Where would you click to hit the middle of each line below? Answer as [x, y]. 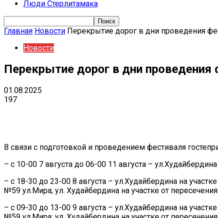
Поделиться [58, 114]
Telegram [163, 114]
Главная [18, 31]
